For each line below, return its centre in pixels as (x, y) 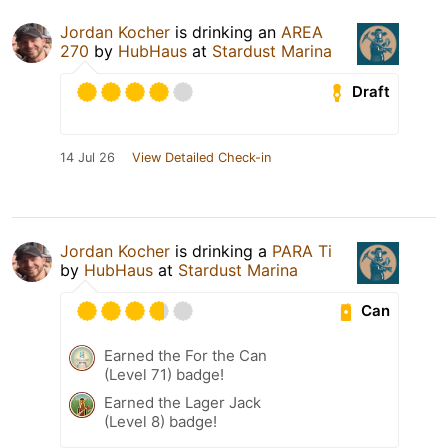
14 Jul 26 (87, 157)
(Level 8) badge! (160, 421)
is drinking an (225, 31)
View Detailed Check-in (201, 157)
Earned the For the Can (185, 355)
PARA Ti (302, 250)
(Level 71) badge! (164, 374)
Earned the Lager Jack (182, 402)
